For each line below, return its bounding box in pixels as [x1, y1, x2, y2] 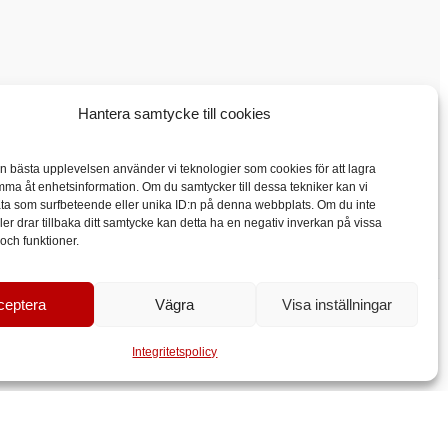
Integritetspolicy [132, 345, 218, 359]
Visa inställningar [281, 295, 392, 313]
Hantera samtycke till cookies [78, 105, 272, 122]
